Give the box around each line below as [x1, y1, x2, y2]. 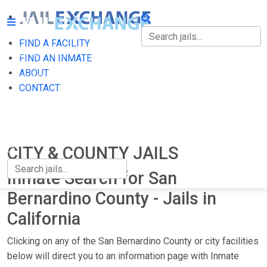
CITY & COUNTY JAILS [7, 143, 178, 163]
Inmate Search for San [7, 168, 177, 188]
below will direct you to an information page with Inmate [7, 250, 239, 262]
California [7, 209, 80, 229]
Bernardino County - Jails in [7, 188, 216, 209]
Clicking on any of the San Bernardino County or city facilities [7, 235, 259, 247]
